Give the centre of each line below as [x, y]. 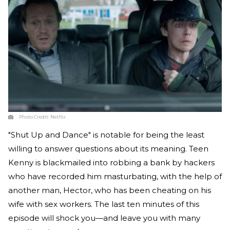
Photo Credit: [35, 117]
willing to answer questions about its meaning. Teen [108, 148]
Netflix [58, 117]
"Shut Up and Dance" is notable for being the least [106, 135]
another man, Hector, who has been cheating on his [110, 190]
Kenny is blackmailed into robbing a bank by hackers [111, 162]
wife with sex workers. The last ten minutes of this [104, 204]
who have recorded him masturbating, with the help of [115, 176]
